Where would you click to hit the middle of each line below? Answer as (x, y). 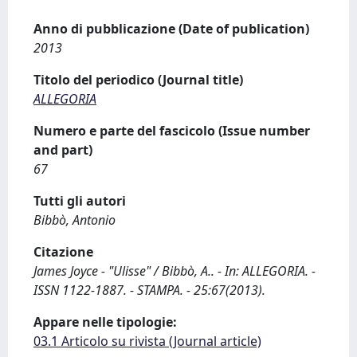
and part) (63, 150)
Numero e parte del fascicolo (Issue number (172, 131)
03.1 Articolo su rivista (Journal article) (147, 341)
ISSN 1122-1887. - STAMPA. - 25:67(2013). (149, 290)
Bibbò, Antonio (75, 220)
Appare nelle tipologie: (105, 322)
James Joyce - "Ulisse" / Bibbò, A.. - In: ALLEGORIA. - (175, 271)
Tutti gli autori (80, 201)
